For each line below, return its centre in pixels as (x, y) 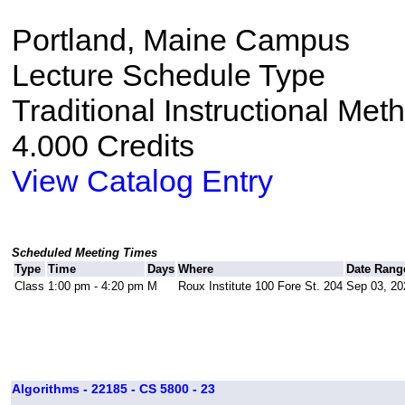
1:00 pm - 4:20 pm (95, 287)
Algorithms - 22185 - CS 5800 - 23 (113, 389)
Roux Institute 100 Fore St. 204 (260, 287)
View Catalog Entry (142, 181)
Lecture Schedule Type (168, 75)
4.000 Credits (103, 146)
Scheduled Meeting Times (84, 253)
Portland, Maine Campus (180, 40)
